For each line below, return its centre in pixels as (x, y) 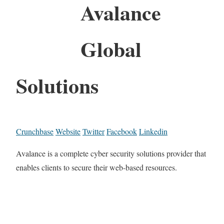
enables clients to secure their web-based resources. (96, 167)
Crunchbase (35, 131)
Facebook (122, 131)
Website (68, 131)
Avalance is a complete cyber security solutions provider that (111, 153)
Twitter (93, 131)
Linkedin (153, 131)
